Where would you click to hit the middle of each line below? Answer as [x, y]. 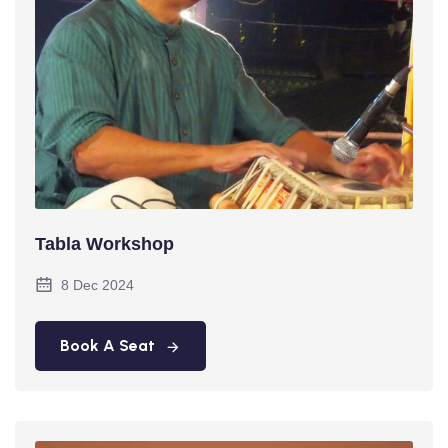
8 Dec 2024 [97, 285]
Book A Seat [107, 346]
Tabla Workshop [104, 244]
